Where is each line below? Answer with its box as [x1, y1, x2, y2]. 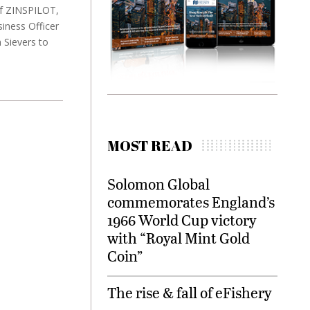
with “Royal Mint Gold [107, 228, 250, 248]
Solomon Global [107, 174, 210, 194]
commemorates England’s [107, 192, 275, 212]
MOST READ [107, 136, 192, 156]
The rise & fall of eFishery [107, 282, 272, 303]
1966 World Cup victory [107, 210, 257, 230]
